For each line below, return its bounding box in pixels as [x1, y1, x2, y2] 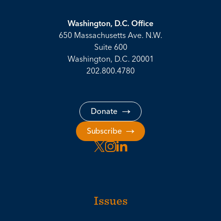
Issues [93, 191, 128, 210]
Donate [91, 105, 117, 119]
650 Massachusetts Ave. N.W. [59, 29, 162, 43]
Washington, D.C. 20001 [67, 52, 154, 67]
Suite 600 [94, 40, 127, 55]
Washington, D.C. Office [68, 17, 153, 31]
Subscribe [86, 124, 122, 139]
